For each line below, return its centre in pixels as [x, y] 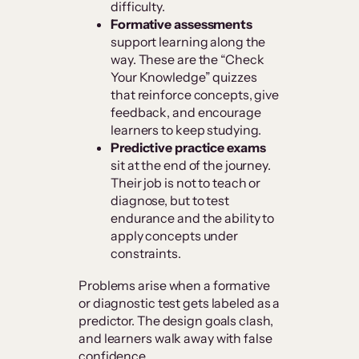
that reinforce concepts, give [195, 95]
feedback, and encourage [186, 113]
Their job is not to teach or [186, 183]
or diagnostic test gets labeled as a [179, 303]
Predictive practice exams [188, 148]
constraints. [146, 254]
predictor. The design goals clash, [176, 321]
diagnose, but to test [170, 201]
